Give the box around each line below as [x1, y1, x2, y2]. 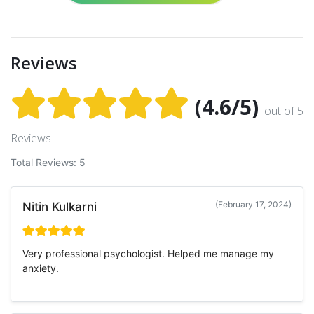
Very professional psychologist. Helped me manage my [22, 247, 274, 259]
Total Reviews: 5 [11, 156, 86, 168]
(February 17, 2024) [215, 198, 292, 210]
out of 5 [264, 102, 303, 118]
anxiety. [22, 261, 59, 274]
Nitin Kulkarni [22, 199, 97, 214]
